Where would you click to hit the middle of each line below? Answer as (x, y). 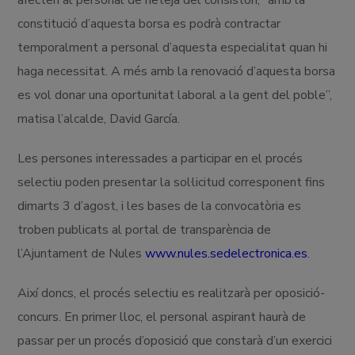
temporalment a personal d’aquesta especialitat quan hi (173, 47)
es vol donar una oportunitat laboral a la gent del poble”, (175, 95)
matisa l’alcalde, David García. (99, 118)
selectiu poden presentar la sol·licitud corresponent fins (172, 182)
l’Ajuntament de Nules (82, 253)
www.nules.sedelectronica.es (227, 253)
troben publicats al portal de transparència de (145, 229)
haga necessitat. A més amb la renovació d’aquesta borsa (177, 71)
